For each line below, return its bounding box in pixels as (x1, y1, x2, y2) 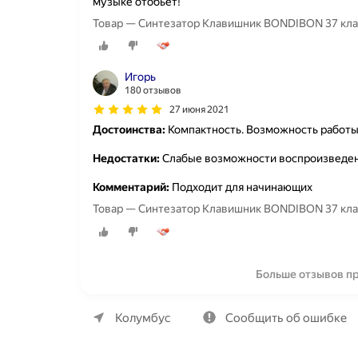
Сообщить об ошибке (225, 311, 347, 325)
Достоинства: (93, 123, 165, 137)
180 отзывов (125, 85, 181, 97)
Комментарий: (93, 181, 169, 194)
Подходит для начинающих (169, 181, 312, 194)
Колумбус (115, 311, 171, 325)
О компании (112, 299, 181, 313)
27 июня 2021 (169, 104, 229, 116)
